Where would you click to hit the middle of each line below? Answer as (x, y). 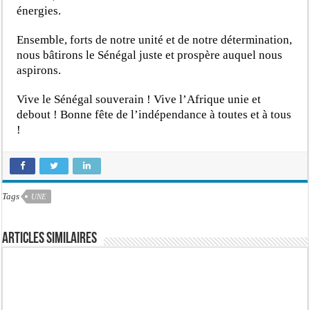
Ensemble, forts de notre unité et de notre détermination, (155, 39)
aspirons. (39, 70)
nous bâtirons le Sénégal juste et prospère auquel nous (150, 55)
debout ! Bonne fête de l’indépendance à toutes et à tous (154, 114)
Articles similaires (50, 239)
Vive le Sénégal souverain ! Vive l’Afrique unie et (139, 99)
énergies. (39, 10)
